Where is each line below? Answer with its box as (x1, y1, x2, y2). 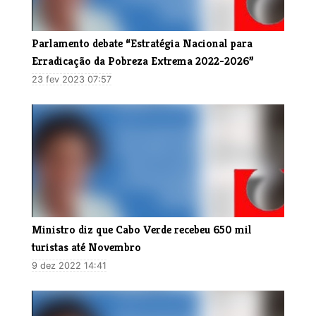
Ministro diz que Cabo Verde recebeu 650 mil (32, 221, 252, 237)
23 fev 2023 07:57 (32, 73, 111, 85)
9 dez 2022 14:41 (32, 260, 107, 271)
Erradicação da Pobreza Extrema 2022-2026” (32, 53, 254, 68)
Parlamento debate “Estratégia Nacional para (32, 35, 253, 51)
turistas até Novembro (32, 239, 141, 255)
